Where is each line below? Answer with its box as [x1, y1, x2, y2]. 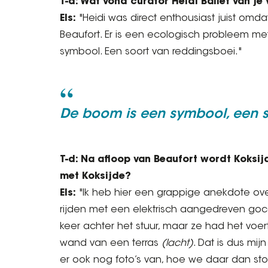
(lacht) [162, 239, 193, 248]
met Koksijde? [60, 172, 131, 181]
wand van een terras [60, 239, 162, 248]
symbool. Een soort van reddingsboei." [60, 47, 242, 57]
